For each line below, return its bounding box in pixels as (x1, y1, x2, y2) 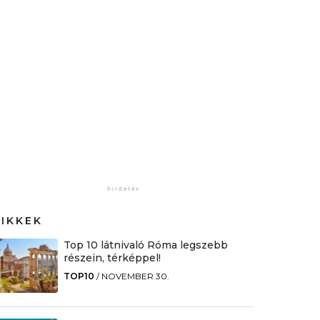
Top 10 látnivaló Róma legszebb (63, 238, 228, 251)
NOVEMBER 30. (101, 270, 169, 281)
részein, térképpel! (63, 251, 161, 264)
